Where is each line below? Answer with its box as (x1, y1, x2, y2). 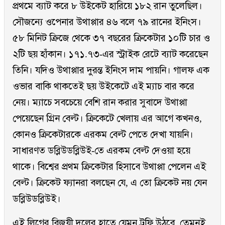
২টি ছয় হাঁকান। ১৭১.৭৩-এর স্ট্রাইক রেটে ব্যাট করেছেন (13, 49, 208, 60)
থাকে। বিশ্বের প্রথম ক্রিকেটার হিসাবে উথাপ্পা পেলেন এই (13, 161, 206, 172)
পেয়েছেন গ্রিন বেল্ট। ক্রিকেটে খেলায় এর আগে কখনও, (13, 113, 202, 124)
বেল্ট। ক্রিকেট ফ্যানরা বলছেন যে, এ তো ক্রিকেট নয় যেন (13, 177, 207, 188)
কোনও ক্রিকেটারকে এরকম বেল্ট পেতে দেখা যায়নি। (13, 129, 193, 140)
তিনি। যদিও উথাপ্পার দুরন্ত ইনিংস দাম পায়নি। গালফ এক (13, 65, 209, 76)
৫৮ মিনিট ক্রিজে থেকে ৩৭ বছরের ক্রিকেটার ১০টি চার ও (13, 33, 210, 44)
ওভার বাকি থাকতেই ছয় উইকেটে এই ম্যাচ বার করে (13, 81, 194, 92)
